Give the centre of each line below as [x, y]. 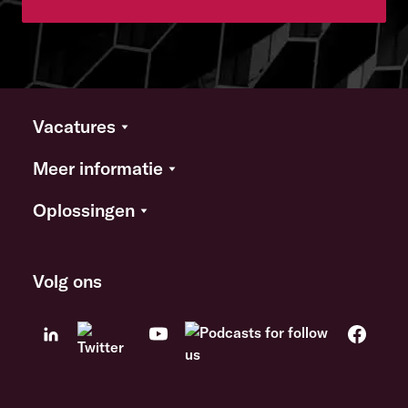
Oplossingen [84, 210]
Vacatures [74, 127]
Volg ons [67, 281]
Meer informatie [98, 168]
